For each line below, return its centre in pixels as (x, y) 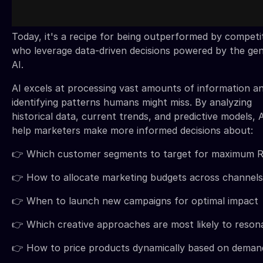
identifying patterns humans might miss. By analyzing (132, 102)
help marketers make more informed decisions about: (132, 130)
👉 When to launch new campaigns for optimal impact (135, 200)
